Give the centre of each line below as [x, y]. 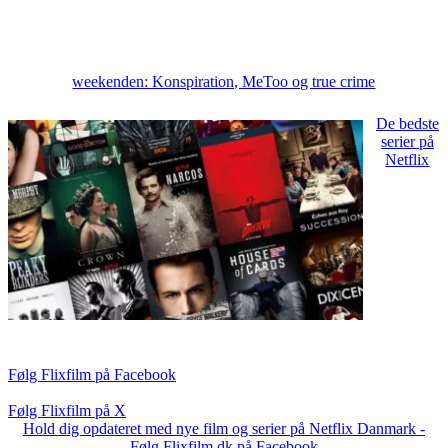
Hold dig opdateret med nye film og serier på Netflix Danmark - [224, 428]
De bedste [407, 124]
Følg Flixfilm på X [67, 410]
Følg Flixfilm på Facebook [92, 374]
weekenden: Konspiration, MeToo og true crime [224, 82]
